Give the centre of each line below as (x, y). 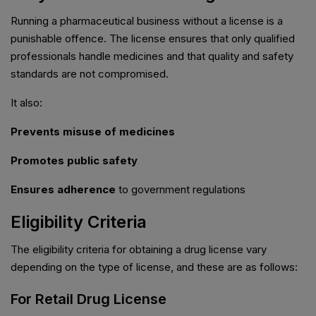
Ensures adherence (63, 190)
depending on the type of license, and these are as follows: (154, 267)
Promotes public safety (74, 161)
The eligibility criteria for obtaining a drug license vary (139, 250)
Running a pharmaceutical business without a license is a (147, 21)
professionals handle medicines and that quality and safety (152, 56)
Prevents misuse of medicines (93, 132)
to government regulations (181, 190)
